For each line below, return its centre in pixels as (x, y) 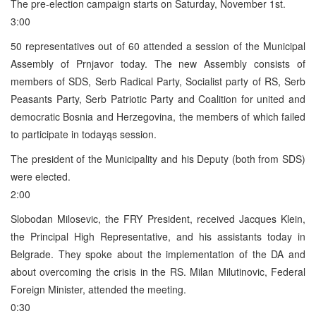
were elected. (41, 176)
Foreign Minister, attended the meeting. (98, 289)
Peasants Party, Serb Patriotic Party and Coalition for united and (158, 98)
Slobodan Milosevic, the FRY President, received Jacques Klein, (158, 218)
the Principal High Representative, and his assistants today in (158, 236)
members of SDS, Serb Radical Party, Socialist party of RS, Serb (158, 81)
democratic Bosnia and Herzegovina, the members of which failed (158, 116)
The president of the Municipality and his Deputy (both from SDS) (158, 158)
